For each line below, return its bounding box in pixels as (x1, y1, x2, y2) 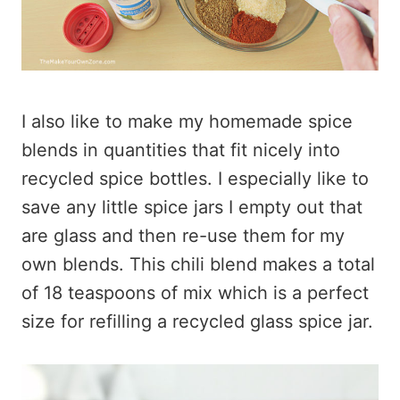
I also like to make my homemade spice (21, 111, 353, 132)
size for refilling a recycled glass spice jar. (21, 311, 373, 332)
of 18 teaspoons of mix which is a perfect (21, 282, 369, 304)
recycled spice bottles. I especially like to (21, 168, 369, 189)
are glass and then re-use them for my (21, 225, 345, 246)
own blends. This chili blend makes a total (21, 254, 375, 275)
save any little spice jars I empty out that (21, 196, 362, 218)
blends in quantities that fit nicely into (21, 139, 340, 161)
